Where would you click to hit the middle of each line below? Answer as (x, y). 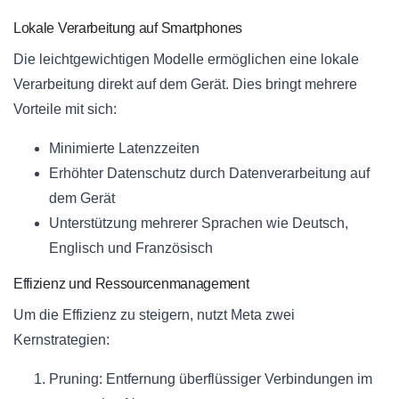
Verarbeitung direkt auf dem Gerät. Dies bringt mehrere (185, 85)
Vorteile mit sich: (65, 110)
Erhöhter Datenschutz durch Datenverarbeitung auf (209, 174)
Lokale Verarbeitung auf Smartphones (128, 28)
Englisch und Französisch (131, 248)
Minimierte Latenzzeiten (124, 149)
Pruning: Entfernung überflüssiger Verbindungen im (211, 379)
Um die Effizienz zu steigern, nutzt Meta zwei (154, 315)
